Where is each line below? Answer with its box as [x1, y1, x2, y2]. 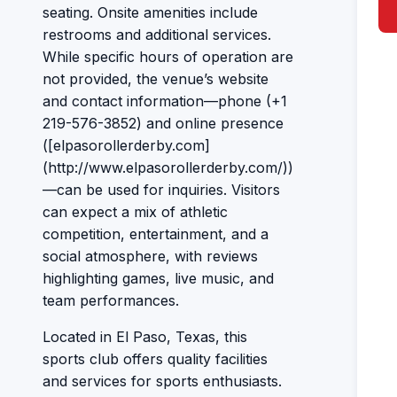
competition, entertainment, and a [43, 225, 269, 243]
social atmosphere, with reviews [43, 247, 258, 265]
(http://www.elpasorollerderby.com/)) [43, 159, 293, 176]
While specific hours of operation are [43, 48, 293, 66]
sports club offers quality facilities [43, 350, 268, 368]
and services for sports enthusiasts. [43, 372, 282, 390]
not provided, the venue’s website [43, 70, 269, 88]
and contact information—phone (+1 [43, 92, 287, 110]
